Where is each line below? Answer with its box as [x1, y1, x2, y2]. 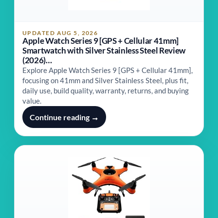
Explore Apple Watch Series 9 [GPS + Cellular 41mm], [22, 66, 193, 74]
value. [22, 96, 41, 105]
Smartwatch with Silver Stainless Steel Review [22, 45, 185, 55]
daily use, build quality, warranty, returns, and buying [22, 86, 189, 95]
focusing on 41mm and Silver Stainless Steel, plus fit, [22, 76, 188, 85]
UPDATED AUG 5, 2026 [22, 29, 98, 36]
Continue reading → [30, 112, 99, 122]
